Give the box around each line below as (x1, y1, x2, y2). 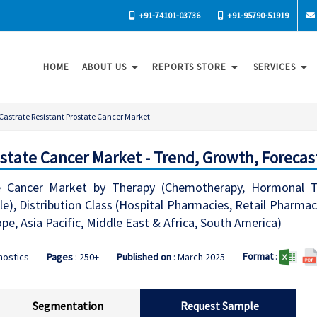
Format (242, 249, 273, 263)
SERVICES (253, 61, 299, 73)
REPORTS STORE (152, 61, 229, 73)
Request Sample (180, 298, 260, 313)
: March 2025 (171, 250, 225, 263)
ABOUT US (82, 61, 129, 73)
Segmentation (33, 298, 104, 313)
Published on (116, 250, 171, 263)
